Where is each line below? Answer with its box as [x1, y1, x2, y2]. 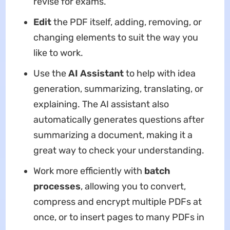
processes [33, 181, 81, 193]
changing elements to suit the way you [33, 32, 198, 44]
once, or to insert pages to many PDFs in [33, 212, 204, 223]
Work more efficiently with [33, 165, 144, 177]
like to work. [33, 47, 83, 59]
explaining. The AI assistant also [33, 99, 169, 110]
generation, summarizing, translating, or [33, 83, 203, 95]
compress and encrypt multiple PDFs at [33, 196, 202, 208]
